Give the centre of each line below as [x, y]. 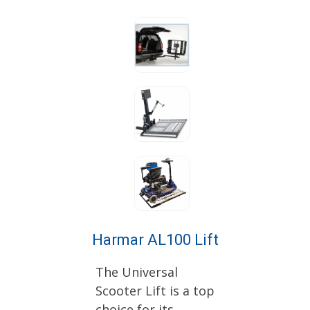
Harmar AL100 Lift [155, 239]
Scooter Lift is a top [155, 290]
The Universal [137, 272]
